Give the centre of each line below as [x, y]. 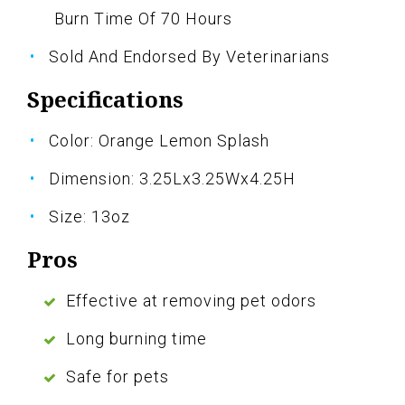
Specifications [105, 99]
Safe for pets [118, 377]
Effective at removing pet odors [191, 301]
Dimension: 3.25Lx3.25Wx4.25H [172, 179]
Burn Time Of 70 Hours [143, 19]
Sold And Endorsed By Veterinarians [189, 57]
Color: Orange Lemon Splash [159, 141]
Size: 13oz [89, 217]
